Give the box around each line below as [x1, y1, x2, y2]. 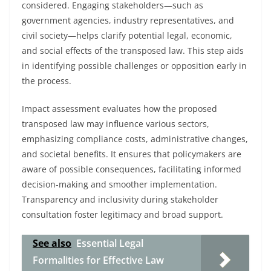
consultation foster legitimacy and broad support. [22, 209, 223, 220]
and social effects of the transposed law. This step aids [22, 45, 244, 56]
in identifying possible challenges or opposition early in [22, 60, 247, 71]
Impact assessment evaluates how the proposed [22, 103, 217, 114]
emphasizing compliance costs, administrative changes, [22, 133, 248, 145]
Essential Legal [76, 237, 143, 250]
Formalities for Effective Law [33, 253, 164, 267]
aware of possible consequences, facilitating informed [22, 163, 241, 175]
